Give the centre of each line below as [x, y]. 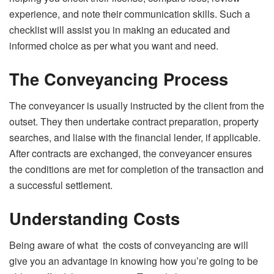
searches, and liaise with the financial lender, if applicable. [135, 138]
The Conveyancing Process [119, 78]
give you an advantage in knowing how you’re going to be [134, 261]
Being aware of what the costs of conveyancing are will [129, 245]
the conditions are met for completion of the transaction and [136, 169]
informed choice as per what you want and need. [114, 45]
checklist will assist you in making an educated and [120, 29]
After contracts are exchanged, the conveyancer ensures [131, 154]
